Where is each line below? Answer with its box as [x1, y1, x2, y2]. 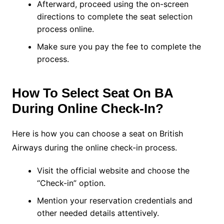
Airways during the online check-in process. [11, 142, 179, 153]
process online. [36, 24, 96, 34]
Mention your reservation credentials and [36, 195, 192, 206]
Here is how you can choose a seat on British [11, 128, 183, 139]
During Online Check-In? [11, 101, 163, 116]
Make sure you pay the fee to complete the [36, 41, 201, 52]
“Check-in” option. [36, 178, 108, 188]
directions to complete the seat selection [36, 11, 192, 22]
